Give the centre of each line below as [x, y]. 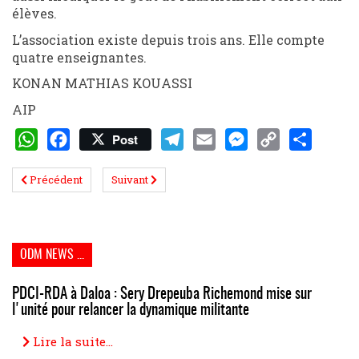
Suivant [130, 179]
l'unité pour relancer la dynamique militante [131, 311]
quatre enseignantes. [79, 57]
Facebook [77, 161]
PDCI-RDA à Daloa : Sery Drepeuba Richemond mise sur [162, 295]
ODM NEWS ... [52, 254]
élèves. [34, 13]
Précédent [56, 179]
